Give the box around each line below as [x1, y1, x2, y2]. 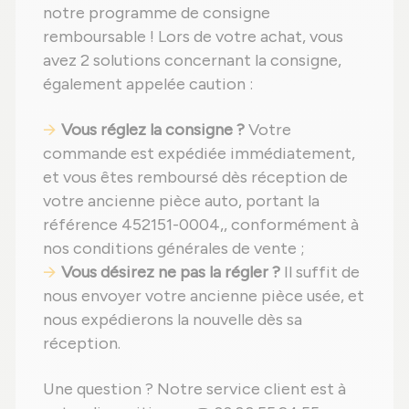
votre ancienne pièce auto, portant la [43, 191, 320, 212]
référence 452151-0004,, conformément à [43, 215, 359, 236]
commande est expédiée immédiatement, [43, 143, 355, 164]
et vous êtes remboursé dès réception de [43, 167, 348, 188]
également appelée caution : [43, 74, 253, 95]
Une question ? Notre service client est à [43, 379, 346, 400]
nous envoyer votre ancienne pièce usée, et [43, 286, 364, 307]
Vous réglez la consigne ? [61, 120, 245, 141]
